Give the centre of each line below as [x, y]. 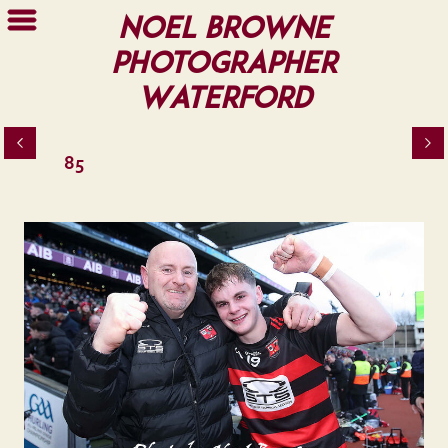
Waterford [224, 97]
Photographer [224, 62]
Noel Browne [224, 27]
